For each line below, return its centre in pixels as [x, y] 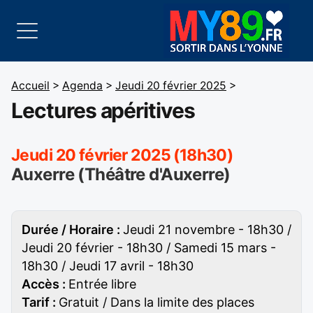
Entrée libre [102, 284]
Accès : [45, 284]
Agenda [82, 86]
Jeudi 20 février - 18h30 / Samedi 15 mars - [149, 248]
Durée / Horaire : [72, 230]
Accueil [30, 86]
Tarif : [40, 302]
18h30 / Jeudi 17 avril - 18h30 [108, 266]
